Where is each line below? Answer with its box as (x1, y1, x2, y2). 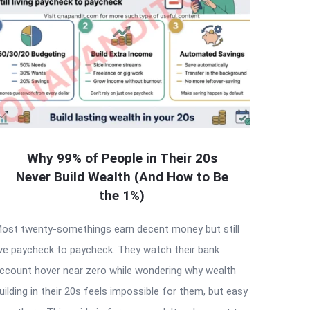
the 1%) (99, 188, 145, 204)
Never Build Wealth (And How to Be (15, 169, 228, 185)
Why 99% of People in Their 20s (26, 150, 217, 167)
